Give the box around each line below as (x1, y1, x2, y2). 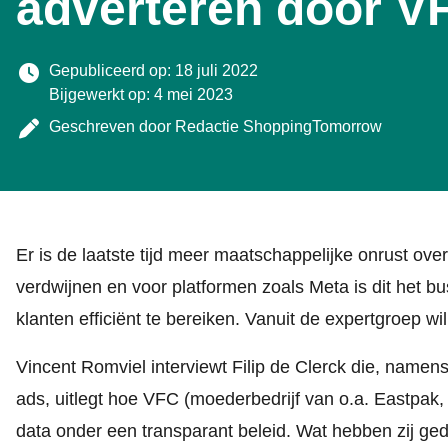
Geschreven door (49, 118, 175, 135)
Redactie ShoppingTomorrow (175, 118, 382, 135)
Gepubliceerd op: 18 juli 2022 (49, 62, 258, 79)
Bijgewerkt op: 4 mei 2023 (49, 86, 233, 103)
